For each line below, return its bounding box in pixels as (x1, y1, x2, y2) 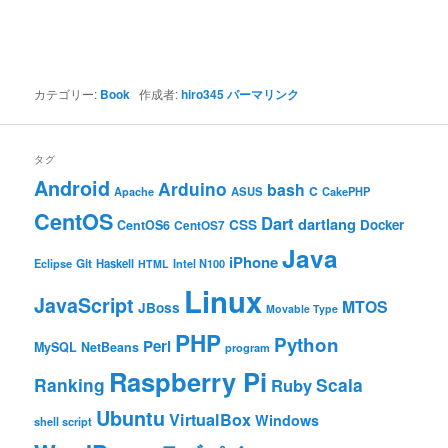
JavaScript (34, 290, 135, 319)
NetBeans (81, 337, 140, 356)
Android (34, 173, 111, 202)
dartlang (298, 212, 357, 235)
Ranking (34, 371, 106, 397)
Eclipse (34, 255, 73, 271)
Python (274, 330, 340, 358)
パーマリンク (227, 84, 300, 103)
